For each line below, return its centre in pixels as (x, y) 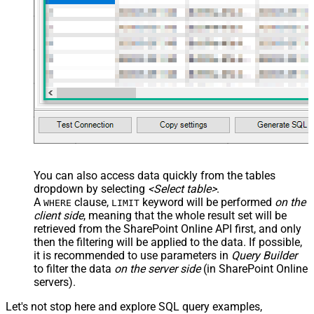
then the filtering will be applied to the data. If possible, (168, 242)
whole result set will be (231, 215)
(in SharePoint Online (254, 268)
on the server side (157, 268)
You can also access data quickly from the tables (155, 175)
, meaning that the (129, 215)
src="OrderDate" (207, 36)
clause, (91, 202)
